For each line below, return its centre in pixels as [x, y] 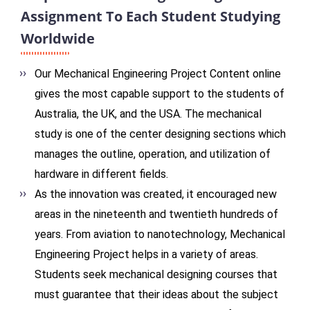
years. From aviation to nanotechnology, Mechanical [160, 235]
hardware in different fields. [101, 174]
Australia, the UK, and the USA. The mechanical [148, 114]
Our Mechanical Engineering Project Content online [158, 74]
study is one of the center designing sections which [160, 134]
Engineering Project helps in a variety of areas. [146, 255]
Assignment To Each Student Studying [151, 17]
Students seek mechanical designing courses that [156, 275]
